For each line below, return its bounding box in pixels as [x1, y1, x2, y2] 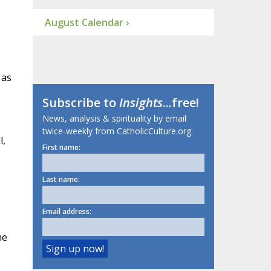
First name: [42, 142, 80, 153]
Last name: [42, 174, 80, 185]
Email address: [42, 206, 91, 217]
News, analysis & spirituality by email [42, 113, 186, 125]
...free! [162, 94, 199, 111]
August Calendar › [44, 16, 129, 30]
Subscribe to [42, 94, 119, 111]
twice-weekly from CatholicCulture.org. [42, 125, 193, 137]
